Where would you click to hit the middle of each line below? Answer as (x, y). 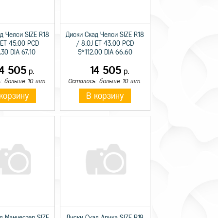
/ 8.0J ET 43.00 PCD (105, 44)
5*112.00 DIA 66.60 (105, 53)
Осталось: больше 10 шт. (105, 81)
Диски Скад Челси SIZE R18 (105, 35)
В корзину (105, 96)
